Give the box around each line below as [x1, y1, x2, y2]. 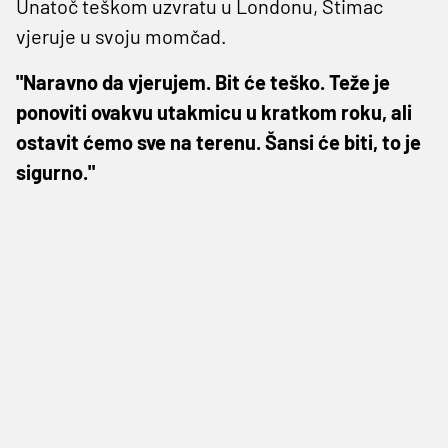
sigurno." [16, 159, 95, 184]
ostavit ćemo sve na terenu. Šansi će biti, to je [16, 129, 421, 154]
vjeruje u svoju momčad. [16, 23, 227, 48]
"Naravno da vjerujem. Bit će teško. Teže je [16, 69, 390, 94]
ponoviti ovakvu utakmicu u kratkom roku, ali [16, 99, 412, 124]
